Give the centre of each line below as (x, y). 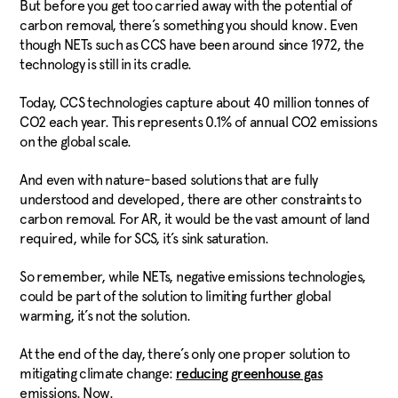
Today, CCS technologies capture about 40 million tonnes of (195, 103)
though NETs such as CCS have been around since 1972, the (192, 45)
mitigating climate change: (98, 374)
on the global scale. (77, 142)
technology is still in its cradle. (106, 65)
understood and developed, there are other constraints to (191, 200)
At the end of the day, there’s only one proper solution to (185, 354)
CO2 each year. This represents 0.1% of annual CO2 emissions (199, 123)
